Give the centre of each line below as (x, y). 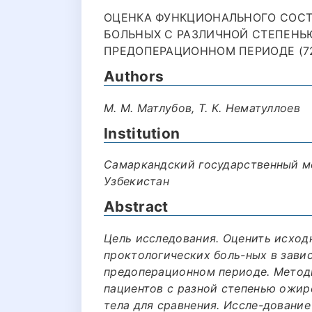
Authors (134, 76)
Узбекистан (137, 181)
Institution (142, 133)
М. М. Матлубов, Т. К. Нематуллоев (202, 108)
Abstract (136, 206)
